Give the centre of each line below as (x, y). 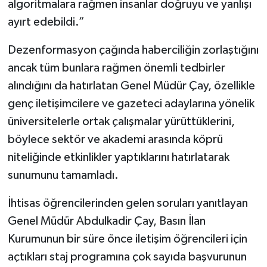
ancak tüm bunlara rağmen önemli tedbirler (116, 68)
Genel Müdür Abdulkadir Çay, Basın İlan (106, 221)
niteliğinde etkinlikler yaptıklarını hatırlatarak (118, 157)
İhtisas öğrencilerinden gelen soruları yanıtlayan (128, 203)
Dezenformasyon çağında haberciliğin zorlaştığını (133, 50)
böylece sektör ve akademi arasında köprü (115, 139)
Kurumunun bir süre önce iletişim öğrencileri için (127, 239)
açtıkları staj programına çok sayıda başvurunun (127, 257)
